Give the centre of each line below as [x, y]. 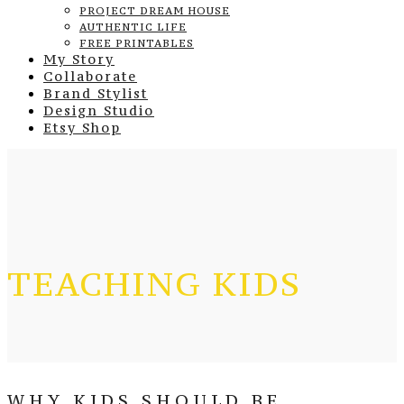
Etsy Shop [82, 128]
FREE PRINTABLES [137, 43]
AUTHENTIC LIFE [133, 27]
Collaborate [90, 76]
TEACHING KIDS [154, 284]
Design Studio [99, 110]
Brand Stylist [96, 93]
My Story [79, 59]
